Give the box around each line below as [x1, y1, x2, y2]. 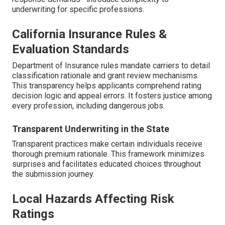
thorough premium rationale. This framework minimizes [12, 149, 204, 159]
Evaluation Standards [12, 42, 129, 57]
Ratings [12, 207, 54, 221]
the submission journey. [12, 169, 94, 179]
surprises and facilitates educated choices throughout [12, 159, 201, 169]
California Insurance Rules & [12, 27, 167, 42]
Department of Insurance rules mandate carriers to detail [12, 61, 210, 71]
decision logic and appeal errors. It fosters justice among [12, 91, 212, 101]
